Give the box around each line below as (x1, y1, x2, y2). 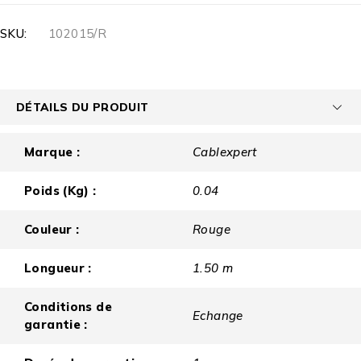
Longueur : (24, 260, 92, 276)
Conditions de (24, 299, 112, 315)
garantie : (24, 317, 88, 333)
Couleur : (24, 222, 80, 238)
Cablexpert (193, 144, 257, 160)
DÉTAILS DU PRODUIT (16, 100, 149, 114)
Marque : (24, 144, 80, 160)
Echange (193, 308, 243, 324)
